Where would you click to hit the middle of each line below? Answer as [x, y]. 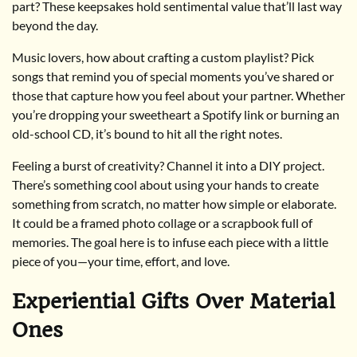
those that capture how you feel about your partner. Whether [178, 95]
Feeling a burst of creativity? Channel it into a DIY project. [168, 165]
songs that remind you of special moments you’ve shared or [173, 76]
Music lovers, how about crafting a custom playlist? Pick [163, 57]
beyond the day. [55, 25]
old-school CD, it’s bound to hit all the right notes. [147, 133]
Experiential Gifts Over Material [173, 301]
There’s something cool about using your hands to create [165, 184]
